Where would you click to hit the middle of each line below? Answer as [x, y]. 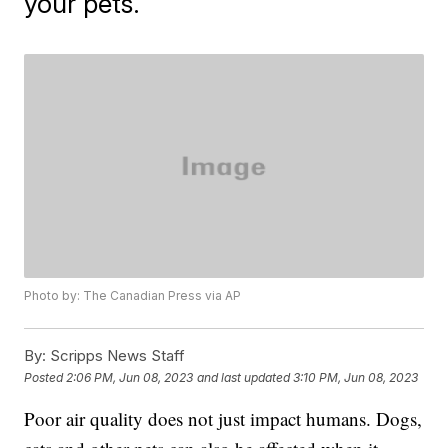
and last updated [244, 377]
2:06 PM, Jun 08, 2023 [130, 377]
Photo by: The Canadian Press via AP [133, 296]
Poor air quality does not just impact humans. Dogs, [223, 419]
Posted [45, 377]
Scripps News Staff [116, 356]
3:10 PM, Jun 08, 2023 [356, 377]
